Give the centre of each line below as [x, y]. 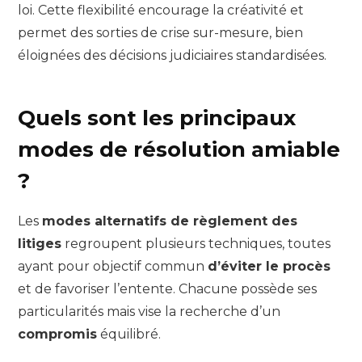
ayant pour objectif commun [113, 266]
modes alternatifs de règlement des [170, 221]
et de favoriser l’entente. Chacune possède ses [167, 288]
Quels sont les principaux [157, 118]
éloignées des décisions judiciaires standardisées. [172, 56]
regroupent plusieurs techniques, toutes [196, 243]
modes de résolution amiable [179, 150]
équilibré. [129, 334]
